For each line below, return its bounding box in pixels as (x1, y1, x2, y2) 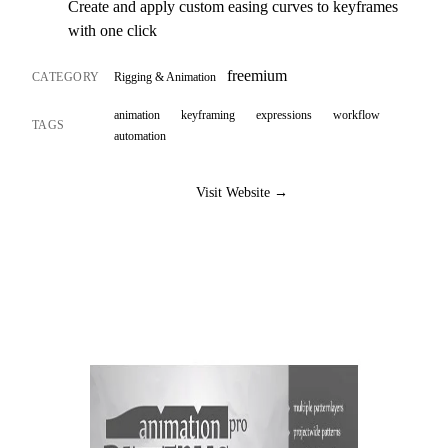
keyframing (181, 107, 236, 122)
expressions (255, 107, 312, 122)
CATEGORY (32, 70, 100, 85)
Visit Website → (196, 185, 288, 201)
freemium (226, 67, 287, 84)
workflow (332, 107, 380, 122)
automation (114, 128, 167, 143)
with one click (68, 22, 157, 39)
